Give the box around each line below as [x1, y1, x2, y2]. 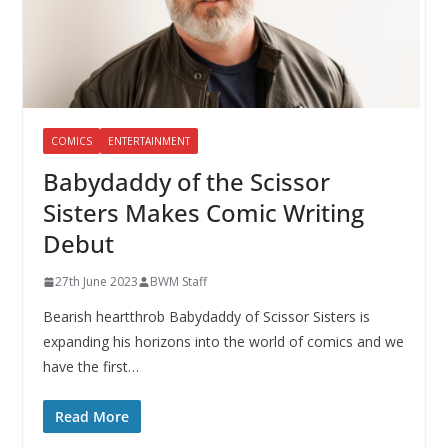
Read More [54, 407, 129, 427]
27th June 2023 [54, 273, 138, 291]
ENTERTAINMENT [107, 134, 190, 149]
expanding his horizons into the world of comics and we [42, 332, 404, 352]
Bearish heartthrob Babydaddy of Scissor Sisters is [42, 307, 370, 327]
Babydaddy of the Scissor [42, 165, 330, 199]
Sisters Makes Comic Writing [42, 196, 364, 230]
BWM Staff [149, 273, 207, 291]
